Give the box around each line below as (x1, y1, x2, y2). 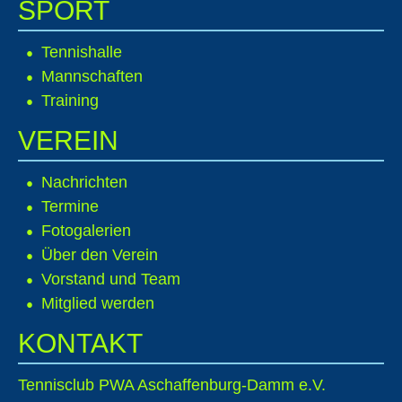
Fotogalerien (41, 222, 131, 240)
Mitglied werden (41, 294, 154, 312)
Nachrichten (41, 173, 127, 191)
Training (41, 92, 99, 109)
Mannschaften (41, 67, 143, 85)
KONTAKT (18, 328, 143, 358)
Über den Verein (41, 246, 158, 264)
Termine (41, 197, 99, 215)
